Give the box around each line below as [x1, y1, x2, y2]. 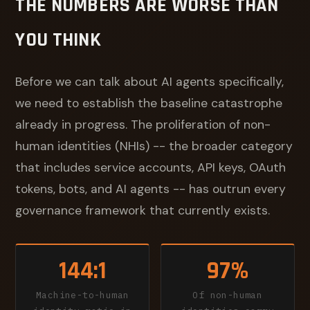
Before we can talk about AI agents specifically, [15, 74, 284, 89]
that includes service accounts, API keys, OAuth [15, 160, 286, 175]
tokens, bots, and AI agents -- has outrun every [15, 181, 286, 197]
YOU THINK [15, 28, 101, 53]
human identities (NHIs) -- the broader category [15, 138, 293, 154]
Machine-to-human [36, 289, 129, 302]
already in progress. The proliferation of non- [15, 117, 271, 132]
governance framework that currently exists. [15, 203, 271, 218]
